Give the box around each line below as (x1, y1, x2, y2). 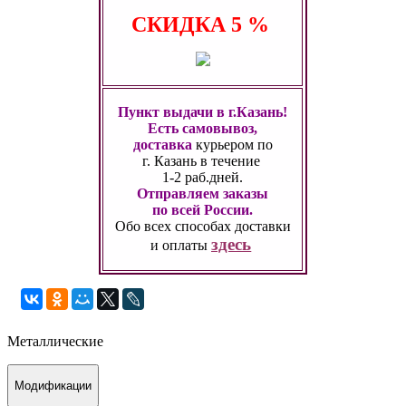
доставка (132, 136, 192, 152)
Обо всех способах (114, 217, 235, 234)
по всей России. (152, 201, 254, 217)
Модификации (14, 379, 92, 393)
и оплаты (150, 237, 212, 253)
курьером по (191, 136, 273, 152)
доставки (234, 217, 291, 234)
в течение (199, 152, 264, 169)
